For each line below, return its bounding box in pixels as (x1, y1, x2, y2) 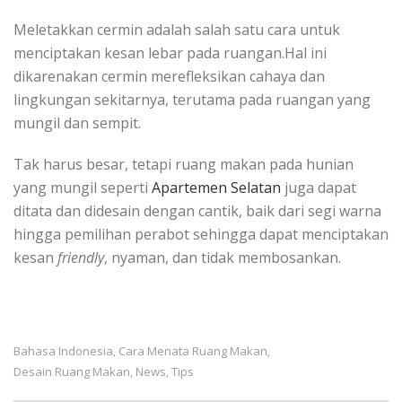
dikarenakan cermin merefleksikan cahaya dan (13, 66, 325, 86)
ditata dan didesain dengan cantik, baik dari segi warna (13, 200, 381, 221)
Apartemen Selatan (152, 177, 281, 197)
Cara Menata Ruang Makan (118, 342, 267, 359)
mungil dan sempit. (13, 112, 141, 133)
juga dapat (281, 177, 356, 197)
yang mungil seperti (13, 177, 152, 197)
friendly (57, 247, 104, 267)
